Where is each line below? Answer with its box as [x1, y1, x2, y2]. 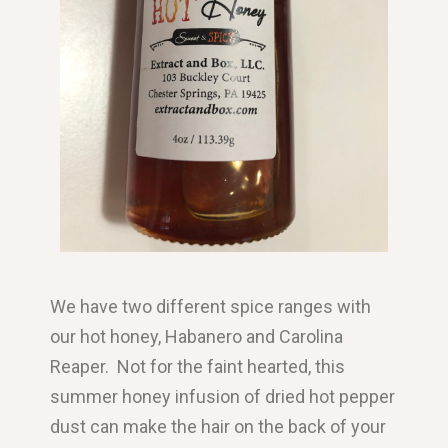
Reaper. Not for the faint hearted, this [50, 356, 346, 378]
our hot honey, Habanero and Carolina [50, 326, 344, 348]
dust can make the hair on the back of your [50, 416, 387, 438]
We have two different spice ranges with [50, 296, 372, 318]
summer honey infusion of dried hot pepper [50, 386, 396, 408]
